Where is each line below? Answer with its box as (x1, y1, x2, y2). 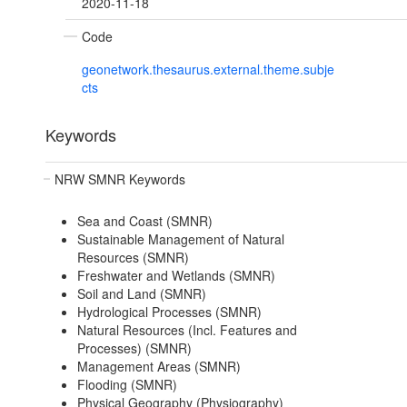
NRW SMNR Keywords (55, 170, 185, 189)
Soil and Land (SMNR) (76, 284, 206, 303)
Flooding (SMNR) (76, 375, 177, 394)
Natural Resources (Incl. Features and (76, 321, 297, 340)
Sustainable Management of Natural (76, 230, 284, 249)
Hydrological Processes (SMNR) (76, 303, 262, 322)
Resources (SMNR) (76, 248, 189, 267)
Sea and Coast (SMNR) (76, 212, 213, 231)
